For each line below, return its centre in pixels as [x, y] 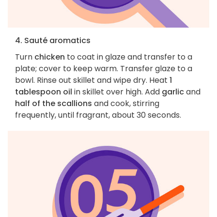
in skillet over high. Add [117, 92]
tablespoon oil [44, 92]
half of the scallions [54, 104]
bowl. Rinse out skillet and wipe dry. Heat [92, 80]
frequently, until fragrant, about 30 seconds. [98, 115]
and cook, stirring [126, 104]
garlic [173, 92]
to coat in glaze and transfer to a [129, 57]
